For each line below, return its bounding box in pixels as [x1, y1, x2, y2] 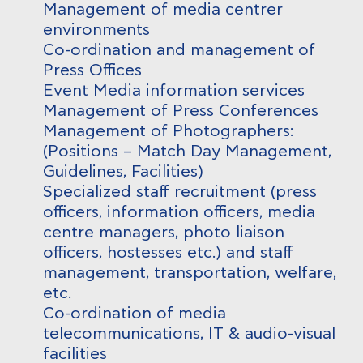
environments [42, 22, 150, 38]
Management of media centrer [42, 2, 283, 18]
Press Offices [42, 62, 142, 79]
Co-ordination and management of [42, 42, 315, 58]
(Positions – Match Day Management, [42, 143, 331, 160]
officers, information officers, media [42, 204, 315, 220]
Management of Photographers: [42, 123, 293, 139]
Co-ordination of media [42, 305, 226, 322]
